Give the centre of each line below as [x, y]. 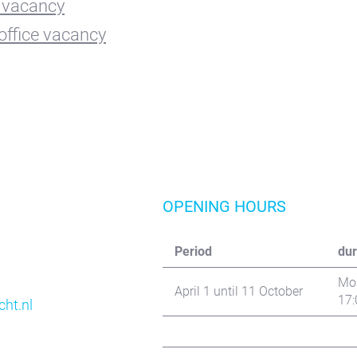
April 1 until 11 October [238, 292]
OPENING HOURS [224, 207]
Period [193, 252]
